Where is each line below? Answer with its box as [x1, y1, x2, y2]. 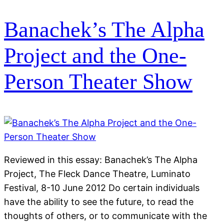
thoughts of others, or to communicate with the [4, 210, 207, 221]
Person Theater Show [4, 69, 192, 94]
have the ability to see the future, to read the [4, 196, 193, 207]
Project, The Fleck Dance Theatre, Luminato [4, 168, 190, 179]
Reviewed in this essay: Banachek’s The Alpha [4, 154, 197, 165]
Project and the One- [4, 43, 186, 68]
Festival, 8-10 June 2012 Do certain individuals [4, 182, 199, 193]
